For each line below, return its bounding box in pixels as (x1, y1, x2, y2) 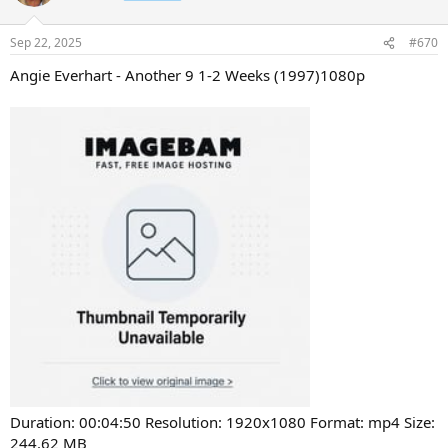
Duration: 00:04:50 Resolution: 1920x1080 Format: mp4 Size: (10, 412, 435, 432)
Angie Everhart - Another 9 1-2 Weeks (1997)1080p (10, 65, 365, 85)
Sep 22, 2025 (10, 34, 82, 51)
